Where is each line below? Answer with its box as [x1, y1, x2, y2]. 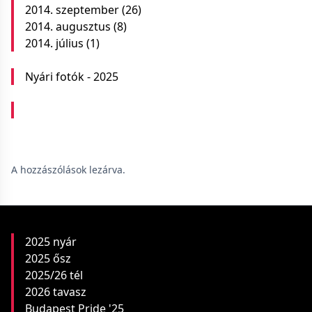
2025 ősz [25, 251, 71, 266]
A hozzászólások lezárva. [11, 163, 125, 176]
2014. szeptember [25, 2, 119, 17]
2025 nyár [25, 234, 77, 249]
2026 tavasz [25, 284, 86, 299]
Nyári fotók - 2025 [25, 69, 118, 84]
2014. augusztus [25, 19, 111, 34]
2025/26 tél [25, 267, 83, 283]
